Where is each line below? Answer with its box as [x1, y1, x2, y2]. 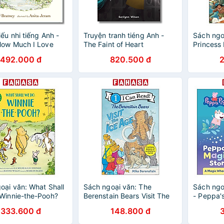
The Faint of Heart [83, 40, 143, 48]
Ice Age [83, 200, 109, 209]
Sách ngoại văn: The [83, 182, 151, 191]
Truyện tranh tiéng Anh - [83, 31, 164, 39]
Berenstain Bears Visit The [83, 191, 170, 200]
